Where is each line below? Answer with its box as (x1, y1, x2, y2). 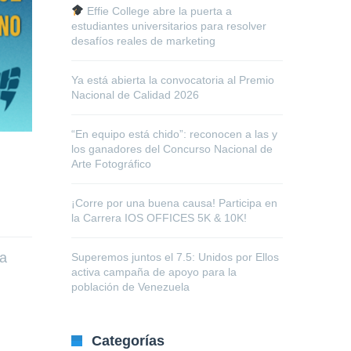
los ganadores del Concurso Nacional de (71, 143, 273, 155)
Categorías (92, 333, 165, 349)
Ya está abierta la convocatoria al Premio (71, 74, 274, 86)
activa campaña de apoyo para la (71, 266, 237, 278)
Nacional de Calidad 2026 (71, 89, 199, 101)
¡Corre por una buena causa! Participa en (71, 197, 277, 209)
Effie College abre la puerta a (83, 5, 232, 17)
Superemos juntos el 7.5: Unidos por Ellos (71, 251, 279, 263)
